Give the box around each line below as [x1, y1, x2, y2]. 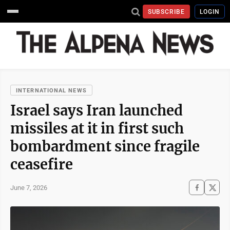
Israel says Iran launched [10, 102, 183, 119]
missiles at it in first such [10, 120, 184, 137]
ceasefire [10, 156, 73, 173]
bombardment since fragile [10, 138, 200, 155]
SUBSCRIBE [147, 8, 185, 15]
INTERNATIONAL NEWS [16, 87, 87, 94]
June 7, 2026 [10, 183, 47, 191]
